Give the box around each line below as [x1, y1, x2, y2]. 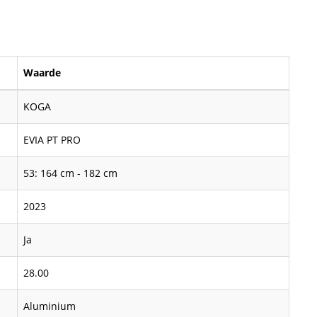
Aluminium [23, 299, 76, 313]
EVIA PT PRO [23, 133, 81, 146]
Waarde [23, 66, 61, 79]
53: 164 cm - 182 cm [23, 166, 117, 180]
